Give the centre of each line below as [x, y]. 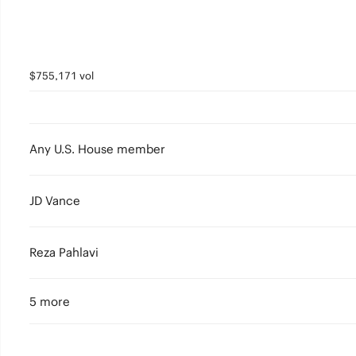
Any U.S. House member [97, 149]
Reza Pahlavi [64, 252]
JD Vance [54, 201]
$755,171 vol [61, 76]
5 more [49, 302]
